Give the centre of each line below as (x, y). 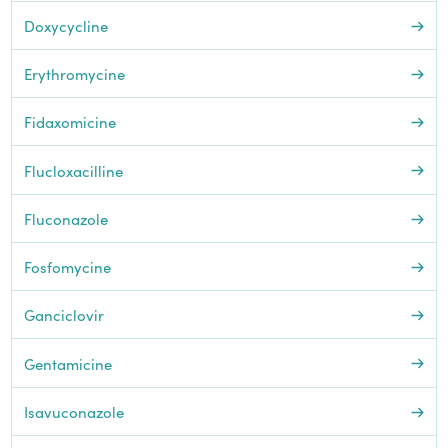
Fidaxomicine (69, 122)
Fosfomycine (67, 266)
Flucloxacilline (73, 170)
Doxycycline (65, 25)
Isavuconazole (73, 411)
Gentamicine (67, 363)
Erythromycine (74, 73)
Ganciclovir (63, 315)
